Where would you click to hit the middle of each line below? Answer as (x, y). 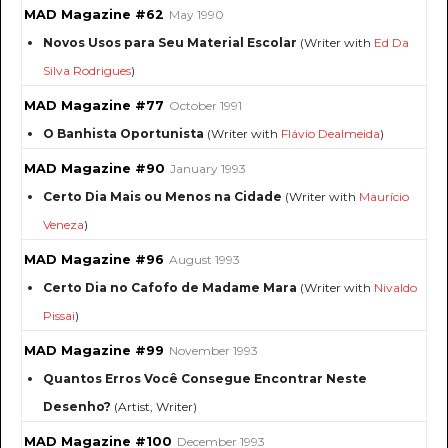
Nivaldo (395, 288)
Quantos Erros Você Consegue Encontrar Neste (205, 379)
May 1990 (196, 15)
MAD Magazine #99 (94, 351)
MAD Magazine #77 (94, 106)
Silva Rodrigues (87, 71)
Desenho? (77, 407)
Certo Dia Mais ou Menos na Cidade (162, 197)
